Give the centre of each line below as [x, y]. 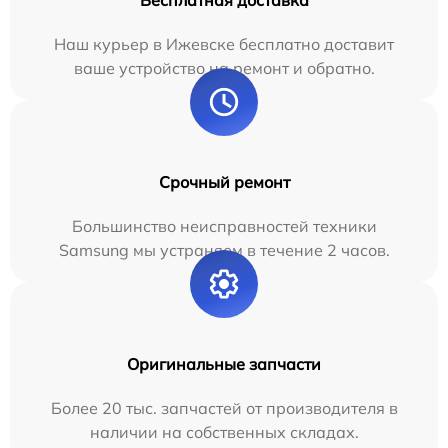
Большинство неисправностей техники [224, 226]
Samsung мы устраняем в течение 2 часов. [224, 250]
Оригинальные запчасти [224, 364]
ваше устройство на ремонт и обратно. [224, 68]
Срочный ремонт [224, 182]
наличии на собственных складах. [224, 432]
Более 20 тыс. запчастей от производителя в [224, 408]
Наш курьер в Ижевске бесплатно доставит [224, 44]
